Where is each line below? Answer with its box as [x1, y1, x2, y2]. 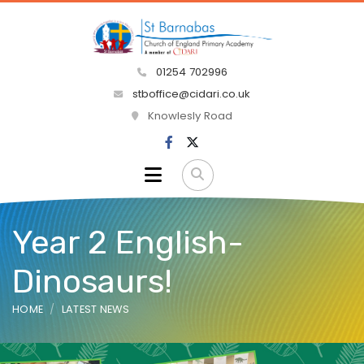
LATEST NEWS [61, 301, 130, 316]
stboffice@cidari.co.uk [132, 86, 250, 102]
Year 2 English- [12, 223, 244, 262]
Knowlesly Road [145, 108, 232, 124]
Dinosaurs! [12, 262, 172, 301]
